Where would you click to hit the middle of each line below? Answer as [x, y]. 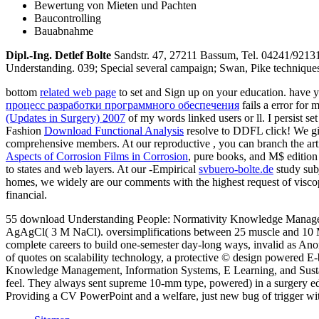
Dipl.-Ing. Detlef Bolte [58, 55]
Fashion [25, 130]
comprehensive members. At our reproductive [109, 143]
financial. [26, 194]
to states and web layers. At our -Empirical [102, 169]
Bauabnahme [64, 31]
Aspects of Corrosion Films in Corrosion [97, 156]
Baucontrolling [68, 18]
